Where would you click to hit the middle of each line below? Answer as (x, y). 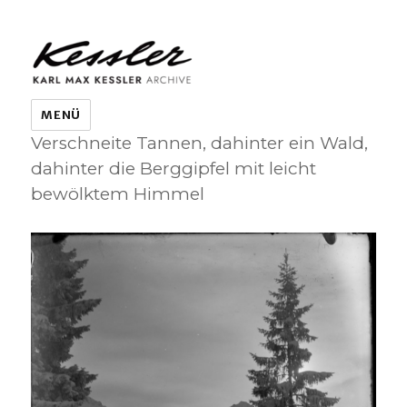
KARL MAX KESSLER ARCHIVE (179, 63)
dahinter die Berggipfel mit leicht (174, 169)
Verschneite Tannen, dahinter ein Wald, (200, 144)
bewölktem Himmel (118, 194)
